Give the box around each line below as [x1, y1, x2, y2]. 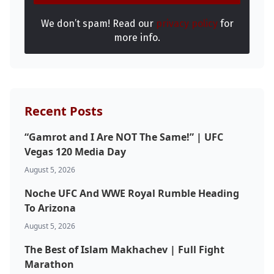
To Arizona [24, 201, 76, 215]
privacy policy [155, 17, 218, 29]
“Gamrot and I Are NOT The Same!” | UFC [24, 130, 223, 144]
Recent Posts [24, 102, 103, 119]
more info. [114, 31, 160, 43]
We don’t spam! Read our [40, 17, 156, 29]
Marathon [24, 257, 74, 271]
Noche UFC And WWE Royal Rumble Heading [24, 186, 239, 200]
